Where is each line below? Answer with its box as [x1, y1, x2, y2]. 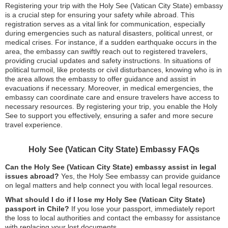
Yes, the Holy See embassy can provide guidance [59, 172, 220, 180]
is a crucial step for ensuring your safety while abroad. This [5, 11, 194, 19]
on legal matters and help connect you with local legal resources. [5, 181, 213, 189]
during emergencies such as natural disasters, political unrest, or [5, 29, 213, 37]
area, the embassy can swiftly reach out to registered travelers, [5, 47, 208, 55]
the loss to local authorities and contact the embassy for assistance [5, 214, 220, 222]
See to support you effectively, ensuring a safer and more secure [5, 111, 213, 120]
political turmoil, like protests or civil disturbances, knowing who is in [5, 66, 222, 74]
